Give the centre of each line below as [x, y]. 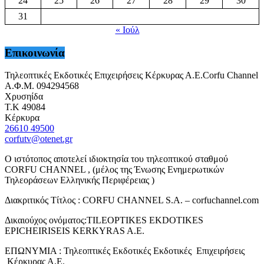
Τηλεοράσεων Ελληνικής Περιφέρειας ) [80, 180]
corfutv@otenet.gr [39, 139]
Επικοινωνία [35, 52]
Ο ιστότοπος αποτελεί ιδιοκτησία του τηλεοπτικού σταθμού [116, 159]
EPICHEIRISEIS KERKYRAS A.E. [75, 231]
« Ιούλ [127, 30]
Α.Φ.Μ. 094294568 [42, 86]
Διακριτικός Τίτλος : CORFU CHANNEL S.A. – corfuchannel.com [132, 200]
